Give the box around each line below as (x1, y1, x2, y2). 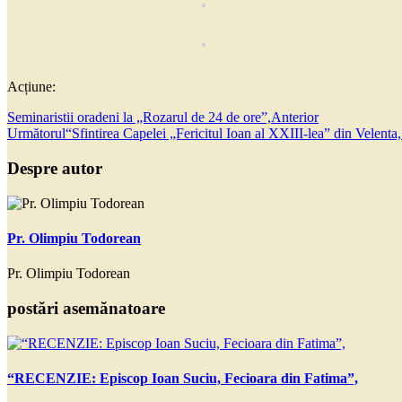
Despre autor (7, 159, 102, 179)
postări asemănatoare (7, 299, 165, 319)
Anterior (271, 109, 319, 126)
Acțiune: (7, 79, 56, 95)
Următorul (7, 126, 66, 142)
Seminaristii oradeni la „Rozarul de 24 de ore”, (7, 109, 271, 126)
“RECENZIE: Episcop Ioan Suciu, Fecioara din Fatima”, (7, 371, 358, 387)
